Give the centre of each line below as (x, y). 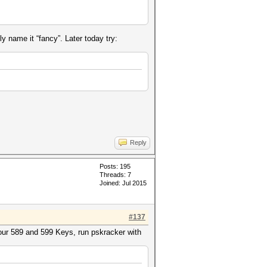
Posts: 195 (115, 166)
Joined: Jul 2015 (123, 183)
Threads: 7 (115, 175)
